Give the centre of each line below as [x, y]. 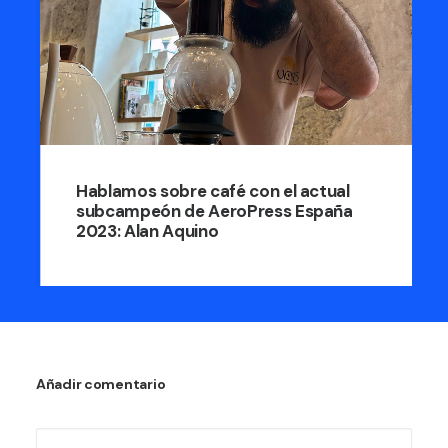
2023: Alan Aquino [143, 230]
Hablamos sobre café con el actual [209, 190]
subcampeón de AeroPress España [210, 210]
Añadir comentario [101, 384]
